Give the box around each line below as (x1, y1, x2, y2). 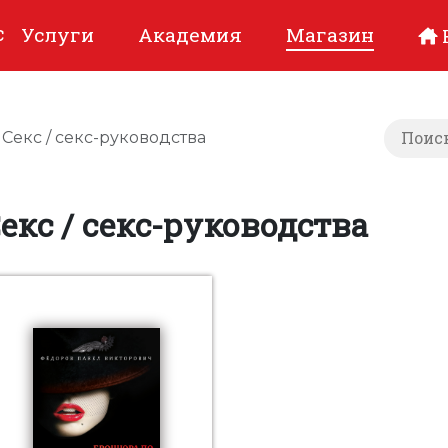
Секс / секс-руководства (2, 128, 206, 148)
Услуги (21, 21, 94, 47)
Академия (138, 21, 242, 47)
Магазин (286, 21, 374, 47)
